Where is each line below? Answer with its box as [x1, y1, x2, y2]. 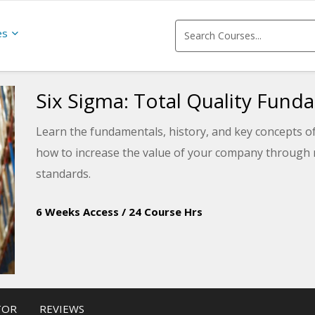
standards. [35, 166, 91, 181]
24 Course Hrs [128, 205, 202, 219]
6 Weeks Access [35, 205, 119, 219]
